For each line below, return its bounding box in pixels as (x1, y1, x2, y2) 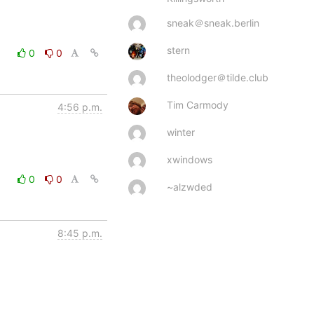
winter (167, 125, 195, 138)
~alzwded (167, 180, 212, 193)
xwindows (167, 153, 212, 165)
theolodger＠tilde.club (167, 71, 268, 83)
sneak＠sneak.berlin (167, 16, 259, 29)
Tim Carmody (167, 98, 228, 111)
